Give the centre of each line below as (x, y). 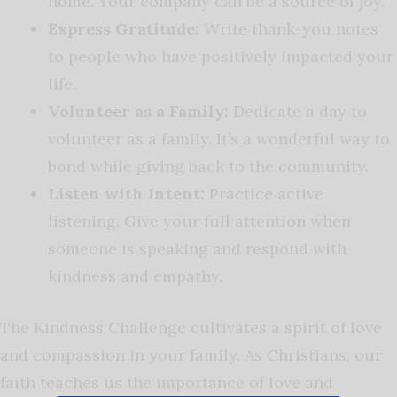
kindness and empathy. (135, 276)
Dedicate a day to (298, 112)
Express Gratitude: (124, 29)
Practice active (264, 194)
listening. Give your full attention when (199, 222)
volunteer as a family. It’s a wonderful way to (219, 139)
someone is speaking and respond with (197, 249)
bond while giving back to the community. (208, 167)
